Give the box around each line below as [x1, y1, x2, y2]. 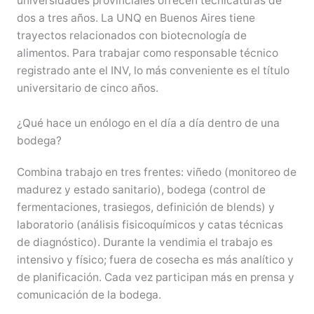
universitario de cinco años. [16, 81, 158, 95]
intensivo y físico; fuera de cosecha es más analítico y [16, 253, 294, 267]
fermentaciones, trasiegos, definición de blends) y [16, 200, 275, 214]
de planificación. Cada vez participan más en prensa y [16, 271, 294, 285]
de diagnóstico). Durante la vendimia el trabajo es [16, 235, 273, 250]
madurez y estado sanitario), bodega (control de [16, 183, 266, 197]
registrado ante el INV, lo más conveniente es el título [16, 64, 289, 78]
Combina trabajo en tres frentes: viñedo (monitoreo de [16, 165, 296, 179]
